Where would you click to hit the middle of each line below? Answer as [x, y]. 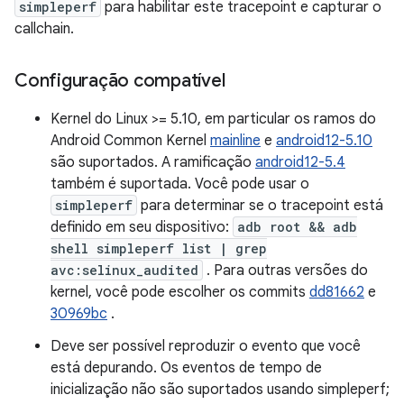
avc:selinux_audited [124, 270]
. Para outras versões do [285, 271]
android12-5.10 [324, 141]
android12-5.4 [300, 162]
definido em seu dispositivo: [142, 227]
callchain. [44, 29]
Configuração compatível [120, 81]
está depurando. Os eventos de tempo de [186, 368]
